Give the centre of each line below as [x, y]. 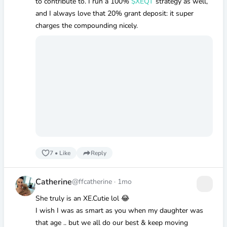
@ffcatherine [93, 182]
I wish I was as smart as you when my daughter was [119, 211]
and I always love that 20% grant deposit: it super [114, 13]
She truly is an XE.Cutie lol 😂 [82, 198]
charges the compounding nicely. [86, 26]
